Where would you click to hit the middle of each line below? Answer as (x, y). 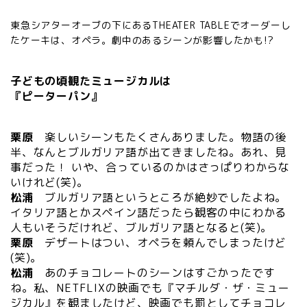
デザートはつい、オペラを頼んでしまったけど (166, 243)
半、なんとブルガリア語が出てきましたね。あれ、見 (149, 152)
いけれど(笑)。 (49, 183)
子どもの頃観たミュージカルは (91, 81)
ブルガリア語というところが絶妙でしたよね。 (160, 198)
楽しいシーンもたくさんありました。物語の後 (166, 137)
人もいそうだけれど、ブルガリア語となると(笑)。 (142, 228)
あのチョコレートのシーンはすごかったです (154, 273)
